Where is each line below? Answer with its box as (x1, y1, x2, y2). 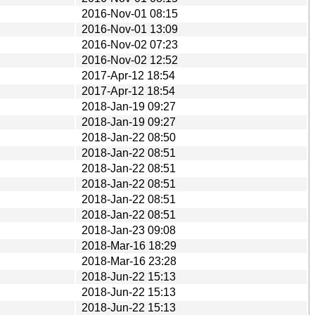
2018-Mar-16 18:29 (82, 239, 176, 252)
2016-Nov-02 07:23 (82, 38, 178, 51)
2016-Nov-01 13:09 (82, 22, 178, 35)
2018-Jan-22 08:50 (82, 131, 176, 143)
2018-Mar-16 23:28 (82, 255, 176, 267)
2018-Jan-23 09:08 (82, 224, 176, 236)
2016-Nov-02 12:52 (82, 53, 178, 66)
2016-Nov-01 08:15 (82, 7, 178, 20)
